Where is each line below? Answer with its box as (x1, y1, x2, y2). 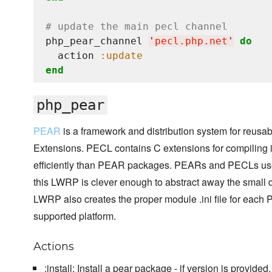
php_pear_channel (46, 35, 149, 47)
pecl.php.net (155, 35, 228, 47)
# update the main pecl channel (46, 21, 228, 33)
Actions (33, 240, 74, 254)
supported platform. (33, 209, 116, 223)
